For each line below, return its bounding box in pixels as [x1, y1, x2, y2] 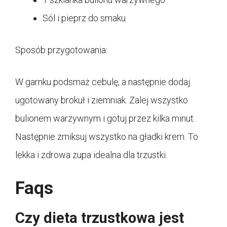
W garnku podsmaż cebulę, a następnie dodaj [15, 77, 190, 88]
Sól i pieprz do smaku [43, 13, 126, 24]
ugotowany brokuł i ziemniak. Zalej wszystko [15, 95, 188, 106]
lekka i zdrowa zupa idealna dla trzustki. [15, 149, 167, 161]
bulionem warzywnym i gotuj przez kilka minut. [15, 113, 195, 124]
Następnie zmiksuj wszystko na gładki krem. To [15, 131, 198, 142]
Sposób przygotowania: [15, 45, 107, 56]
